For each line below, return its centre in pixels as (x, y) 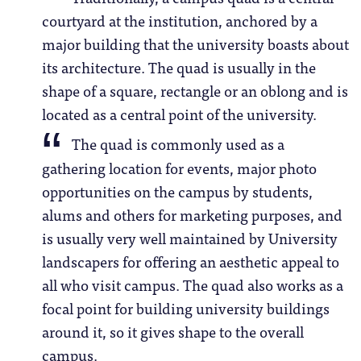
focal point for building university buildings (185, 307)
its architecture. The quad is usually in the (178, 67)
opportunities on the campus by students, (177, 191)
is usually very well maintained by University (189, 237)
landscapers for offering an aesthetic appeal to (190, 261)
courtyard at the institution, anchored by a (179, 21)
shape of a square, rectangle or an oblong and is (195, 91)
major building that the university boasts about (195, 44)
